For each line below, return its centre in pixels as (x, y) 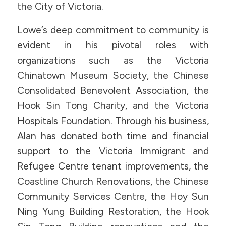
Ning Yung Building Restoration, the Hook (113, 211)
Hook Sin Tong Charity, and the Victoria (113, 105)
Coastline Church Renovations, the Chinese (113, 181)
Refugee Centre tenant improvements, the (113, 166)
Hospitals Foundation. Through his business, (113, 121)
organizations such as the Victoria (113, 60)
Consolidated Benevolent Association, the (113, 90)
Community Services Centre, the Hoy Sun (113, 196)
